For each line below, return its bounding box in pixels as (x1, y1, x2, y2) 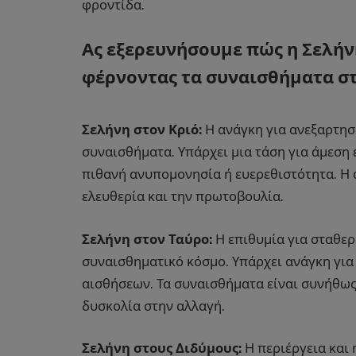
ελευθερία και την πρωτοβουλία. (82, 188, 284, 205)
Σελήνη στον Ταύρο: (82, 230, 212, 247)
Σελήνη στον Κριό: (82, 122, 202, 138)
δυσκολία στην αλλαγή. (82, 297, 225, 314)
